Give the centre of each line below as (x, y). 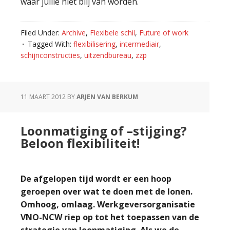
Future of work (164, 33)
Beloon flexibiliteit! (80, 143)
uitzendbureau (108, 55)
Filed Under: (41, 33)
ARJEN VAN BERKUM (107, 97)
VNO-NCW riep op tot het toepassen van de (110, 217)
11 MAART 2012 (43, 97)
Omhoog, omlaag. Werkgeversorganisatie (108, 204)
